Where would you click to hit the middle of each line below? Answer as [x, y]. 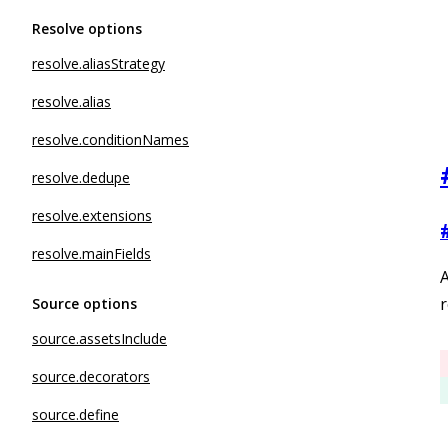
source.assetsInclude [99, 338]
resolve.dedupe [81, 177]
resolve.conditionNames [110, 139]
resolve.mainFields [91, 253]
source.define [75, 414]
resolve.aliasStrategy [98, 63]
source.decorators [91, 376]
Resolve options [87, 28]
